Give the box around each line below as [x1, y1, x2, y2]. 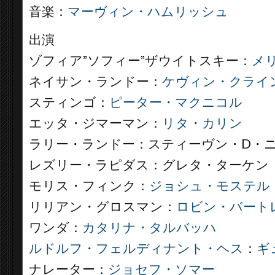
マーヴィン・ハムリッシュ [68, 4, 228, 19]
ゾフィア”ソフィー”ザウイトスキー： [29, 53, 252, 68]
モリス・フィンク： [29, 179, 149, 193]
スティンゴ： [29, 95, 109, 110]
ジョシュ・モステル [149, 179, 270, 193]
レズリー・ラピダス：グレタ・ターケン [29, 158, 269, 172]
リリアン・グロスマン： [29, 199, 176, 214]
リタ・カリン [162, 116, 242, 131]
